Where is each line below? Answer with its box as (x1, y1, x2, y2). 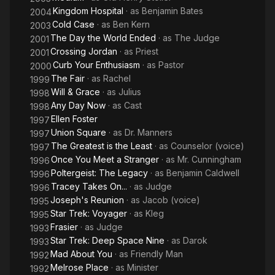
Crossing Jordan (50, 46, 117, 56)
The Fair (51, 73, 85, 83)
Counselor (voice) (171, 141, 244, 151)
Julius (118, 87, 141, 97)
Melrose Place (50, 262, 109, 273)
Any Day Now (51, 100, 106, 110)
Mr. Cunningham (177, 154, 241, 165)
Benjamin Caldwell (166, 168, 239, 178)
